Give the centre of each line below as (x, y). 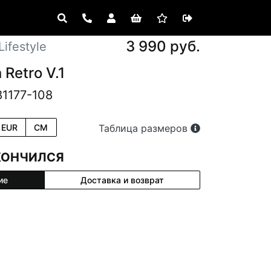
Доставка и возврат (122, 180)
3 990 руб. (163, 46)
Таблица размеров (145, 128)
